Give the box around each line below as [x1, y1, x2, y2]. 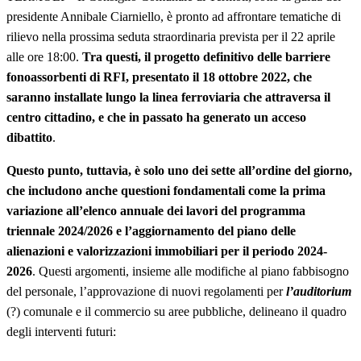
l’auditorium [283, 284, 351, 299]
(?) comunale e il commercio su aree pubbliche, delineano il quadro [6, 305, 346, 319]
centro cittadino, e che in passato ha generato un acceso [6, 110, 306, 125]
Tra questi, [82, 50, 141, 64]
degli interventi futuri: [6, 325, 116, 339]
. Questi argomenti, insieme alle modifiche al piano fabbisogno [32, 264, 349, 279]
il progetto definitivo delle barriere [144, 50, 330, 64]
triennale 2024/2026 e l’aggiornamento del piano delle [6, 224, 296, 239]
